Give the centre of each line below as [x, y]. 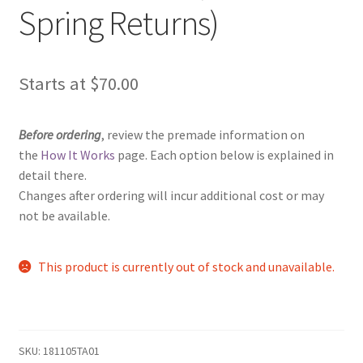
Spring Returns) [118, 23]
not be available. [64, 215]
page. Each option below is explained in [224, 154]
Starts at [54, 84]
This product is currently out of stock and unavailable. [187, 267]
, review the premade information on [203, 134]
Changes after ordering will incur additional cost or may [171, 195]
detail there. [52, 175]
